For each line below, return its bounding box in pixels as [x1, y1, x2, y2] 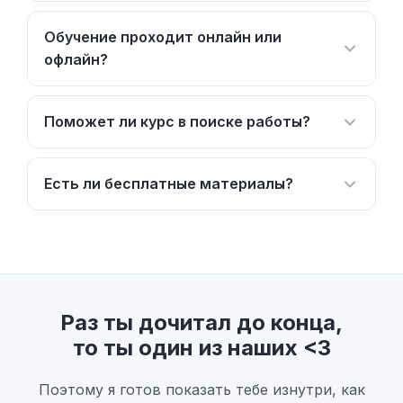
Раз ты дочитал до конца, [60, 309, 343, 336]
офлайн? [44, 50, 108, 68]
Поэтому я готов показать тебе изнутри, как [38, 381, 365, 399]
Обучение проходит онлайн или [44, 28, 282, 46]
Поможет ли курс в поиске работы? [44, 112, 310, 130]
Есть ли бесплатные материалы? [44, 175, 293, 193]
